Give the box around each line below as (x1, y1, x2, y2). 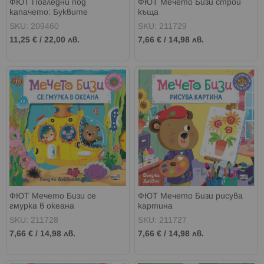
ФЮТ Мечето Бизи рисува (138, 192, 243, 200)
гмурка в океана (9, 202, 74, 210)
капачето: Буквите (9, 8, 88, 16)
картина (138, 202, 173, 210)
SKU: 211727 (138, 216, 187, 225)
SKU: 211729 (138, 22, 187, 31)
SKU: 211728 (9, 216, 58, 225)
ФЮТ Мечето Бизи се (9, 192, 96, 200)
